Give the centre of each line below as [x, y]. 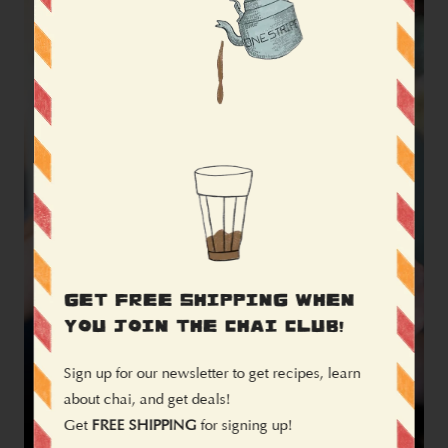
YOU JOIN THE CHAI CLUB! [204, 327]
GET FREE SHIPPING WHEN [209, 301]
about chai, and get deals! [147, 399]
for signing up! [244, 425]
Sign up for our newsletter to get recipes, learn [212, 373]
